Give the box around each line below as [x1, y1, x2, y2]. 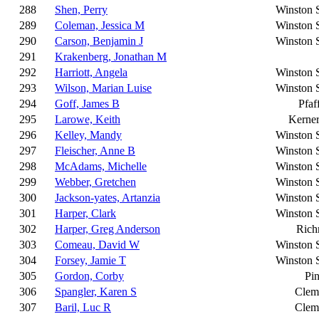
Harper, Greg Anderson [55, 223, 160, 235]
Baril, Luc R [55, 301, 111, 313]
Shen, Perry [55, 4, 108, 16]
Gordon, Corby [55, 270, 124, 282]
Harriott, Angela [55, 66, 127, 78]
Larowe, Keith [55, 113, 120, 125]
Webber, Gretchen [55, 176, 136, 188]
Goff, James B [55, 98, 120, 110]
